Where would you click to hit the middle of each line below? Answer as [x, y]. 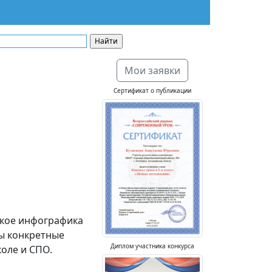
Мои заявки [152, 70]
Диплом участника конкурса [152, 246]
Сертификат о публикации [152, 90]
